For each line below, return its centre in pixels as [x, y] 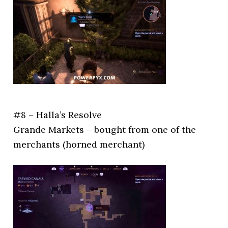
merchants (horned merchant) [79, 144]
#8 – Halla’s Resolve [58, 115]
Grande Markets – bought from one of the [105, 130]
